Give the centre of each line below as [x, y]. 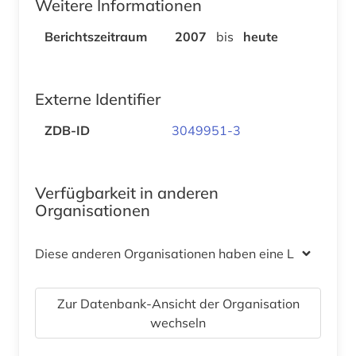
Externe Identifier [98, 99]
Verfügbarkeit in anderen [127, 192]
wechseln [178, 322]
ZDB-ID [67, 130]
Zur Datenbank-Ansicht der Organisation [178, 303]
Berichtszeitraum [96, 36]
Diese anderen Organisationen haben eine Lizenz [180, 253]
